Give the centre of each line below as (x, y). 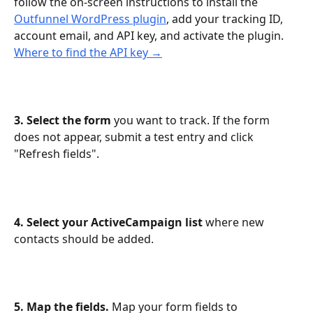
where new (235, 222)
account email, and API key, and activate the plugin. (150, 36)
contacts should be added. (84, 239)
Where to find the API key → (88, 53)
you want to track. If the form (192, 121)
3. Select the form (63, 121)
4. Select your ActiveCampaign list (108, 222)
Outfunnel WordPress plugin (90, 19)
